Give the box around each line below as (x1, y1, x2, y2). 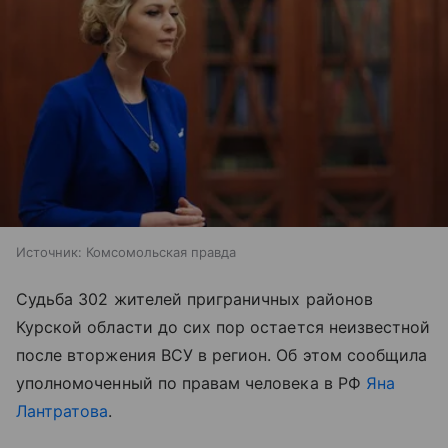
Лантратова (16, 401, 109, 422)
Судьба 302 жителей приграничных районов (16, 289, 373, 310)
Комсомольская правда (86, 244, 236, 261)
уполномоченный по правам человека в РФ (16, 373, 366, 394)
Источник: (16, 244, 82, 261)
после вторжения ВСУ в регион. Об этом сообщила (16, 345, 428, 366)
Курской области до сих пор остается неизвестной (16, 317, 431, 338)
